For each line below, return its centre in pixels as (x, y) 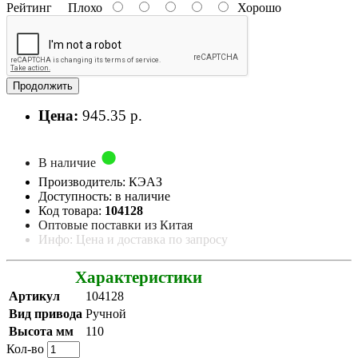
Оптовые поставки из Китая (115, 225)
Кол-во (25, 348)
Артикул (34, 296)
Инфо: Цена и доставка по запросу (133, 239)
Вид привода (46, 313)
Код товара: (72, 210)
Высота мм (41, 331)
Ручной (106, 313)
